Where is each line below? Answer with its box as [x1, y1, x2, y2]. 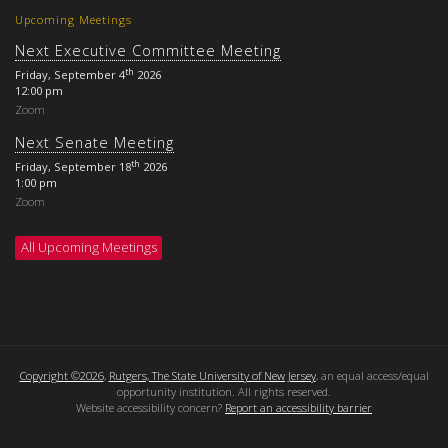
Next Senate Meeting [15, 131, 174, 152]
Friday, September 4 [15, 67, 125, 83]
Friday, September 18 [15, 159, 131, 175]
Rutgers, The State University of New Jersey [108, 367, 316, 383]
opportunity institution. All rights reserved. [117, 383, 331, 399]
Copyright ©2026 [19, 367, 104, 383]
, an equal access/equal [315, 367, 429, 383]
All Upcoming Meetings [20, 238, 157, 257]
